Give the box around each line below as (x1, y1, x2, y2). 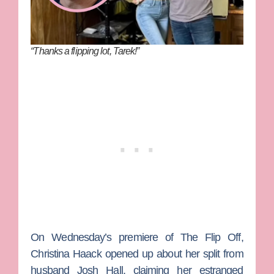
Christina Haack (31, 248, 102, 261)
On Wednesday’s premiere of (31, 231, 180, 244)
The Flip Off (180, 231, 241, 244)
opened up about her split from (101, 248, 243, 261)
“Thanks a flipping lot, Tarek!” (31, 46, 139, 57)
